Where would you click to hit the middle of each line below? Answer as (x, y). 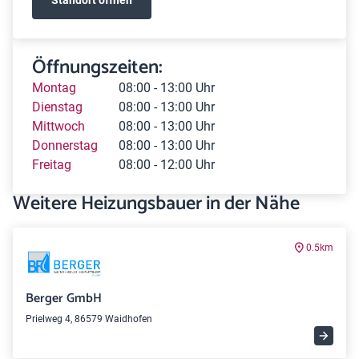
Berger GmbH (64, 298)
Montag (54, 88)
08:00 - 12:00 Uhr (167, 165)
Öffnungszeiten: (97, 68)
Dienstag (57, 107)
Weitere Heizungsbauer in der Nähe (156, 204)
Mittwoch (58, 126)
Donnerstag (65, 145)
